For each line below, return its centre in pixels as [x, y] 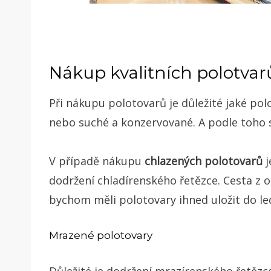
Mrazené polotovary [101, 236]
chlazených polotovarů [202, 161]
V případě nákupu [95, 161]
